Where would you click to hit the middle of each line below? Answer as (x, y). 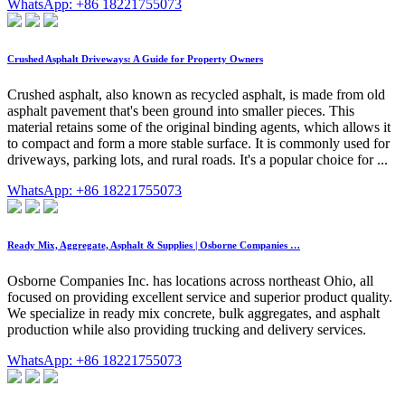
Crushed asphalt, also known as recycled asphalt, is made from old (196, 95)
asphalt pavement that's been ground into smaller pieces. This (181, 111)
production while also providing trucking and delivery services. (187, 330)
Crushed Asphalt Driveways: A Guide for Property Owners (135, 59)
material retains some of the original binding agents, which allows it (199, 127)
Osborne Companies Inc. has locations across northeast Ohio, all (190, 281)
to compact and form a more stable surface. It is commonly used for (198, 144)
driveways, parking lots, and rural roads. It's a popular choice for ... (198, 160)
